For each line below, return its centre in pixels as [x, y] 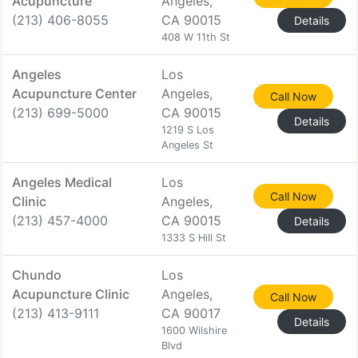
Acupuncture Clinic [71, 294]
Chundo [37, 275]
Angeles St [187, 145]
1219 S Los [188, 130]
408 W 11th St [196, 37]
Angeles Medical [62, 182]
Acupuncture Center [74, 93]
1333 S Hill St [194, 238]
